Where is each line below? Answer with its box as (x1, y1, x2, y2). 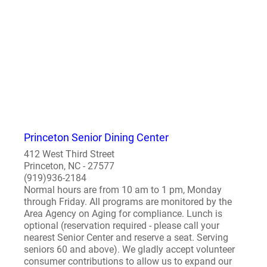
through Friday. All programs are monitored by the (24, 196, 232, 207)
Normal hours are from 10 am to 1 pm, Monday (24, 184, 222, 195)
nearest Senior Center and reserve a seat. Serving (24, 232, 228, 243)
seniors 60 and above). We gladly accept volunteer (24, 244, 235, 255)
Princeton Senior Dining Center (24, 131, 169, 144)
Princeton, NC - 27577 (24, 160, 114, 172)
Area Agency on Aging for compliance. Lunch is (24, 208, 222, 219)
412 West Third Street (24, 148, 114, 160)
